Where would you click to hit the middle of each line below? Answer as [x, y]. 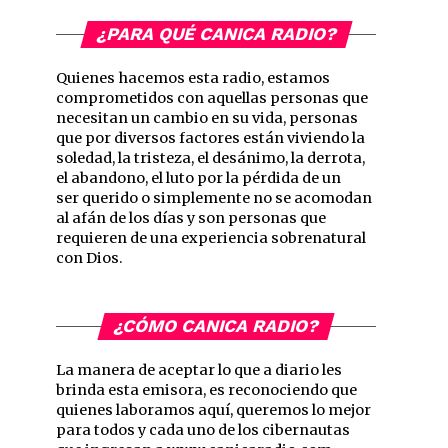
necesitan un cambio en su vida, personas [207, 118]
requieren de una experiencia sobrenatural [211, 238]
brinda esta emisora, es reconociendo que [206, 390]
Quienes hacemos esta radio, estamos [193, 78]
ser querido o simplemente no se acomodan [214, 198]
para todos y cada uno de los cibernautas [203, 430]
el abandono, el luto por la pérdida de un [198, 178]
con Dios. [89, 258]
